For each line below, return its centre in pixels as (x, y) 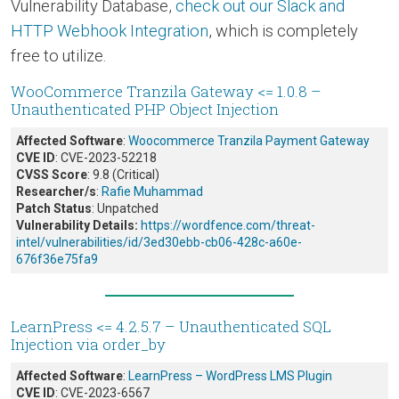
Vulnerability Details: (77, 226)
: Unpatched (125, 209)
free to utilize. (58, 56)
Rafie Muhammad (152, 192)
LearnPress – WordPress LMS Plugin (230, 376)
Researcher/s (56, 192)
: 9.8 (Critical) (123, 175)
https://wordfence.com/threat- (228, 226)
